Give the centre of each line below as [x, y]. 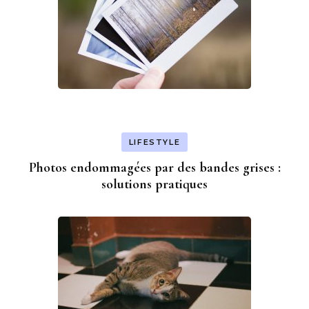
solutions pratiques [154, 184]
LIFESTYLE [154, 142]
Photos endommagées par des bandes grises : [154, 167]
